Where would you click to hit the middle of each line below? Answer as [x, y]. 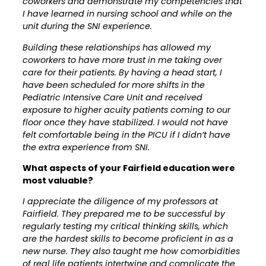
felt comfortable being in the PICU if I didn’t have [126, 134]
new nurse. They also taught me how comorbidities [131, 251]
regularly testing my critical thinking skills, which [125, 227]
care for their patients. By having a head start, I [122, 72]
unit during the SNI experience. [87, 26]
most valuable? [58, 180]
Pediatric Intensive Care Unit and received [113, 97]
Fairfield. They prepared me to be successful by [124, 214]
